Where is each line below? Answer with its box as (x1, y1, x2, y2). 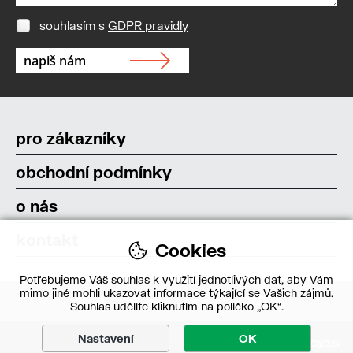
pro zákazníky (16, 128, 126, 147)
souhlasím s (39, 17, 108, 32)
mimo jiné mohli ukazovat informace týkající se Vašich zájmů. (20, 286, 333, 299)
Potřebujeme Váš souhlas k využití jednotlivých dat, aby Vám (20, 273, 333, 286)
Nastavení (77, 332, 134, 345)
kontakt (16, 229, 78, 249)
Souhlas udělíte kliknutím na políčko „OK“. (69, 299, 284, 313)
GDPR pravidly (108, 17, 188, 32)
